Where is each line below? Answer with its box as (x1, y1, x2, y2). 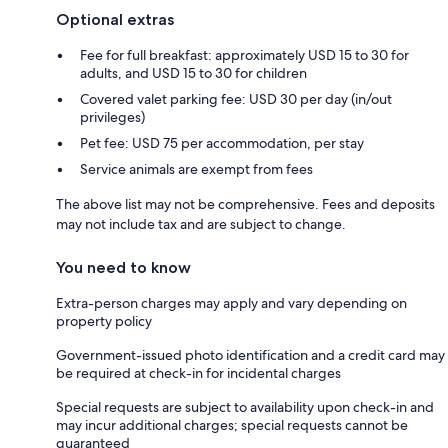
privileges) (80, 107, 145, 126)
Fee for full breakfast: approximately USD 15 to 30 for (80, 45, 409, 64)
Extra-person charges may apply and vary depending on (56, 293, 407, 312)
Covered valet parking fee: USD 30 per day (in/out (80, 89, 392, 108)
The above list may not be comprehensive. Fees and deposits (56, 194, 435, 213)
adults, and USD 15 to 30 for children (80, 63, 307, 82)
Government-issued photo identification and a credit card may (56, 345, 445, 364)
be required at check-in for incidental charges (56, 363, 341, 382)
